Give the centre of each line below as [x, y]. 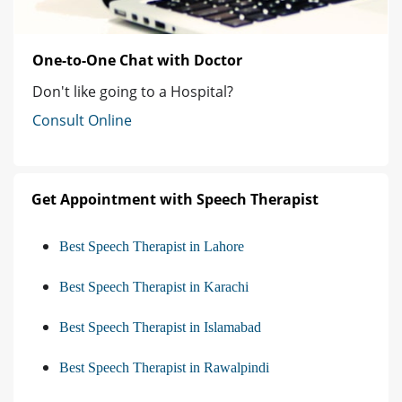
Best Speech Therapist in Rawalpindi [164, 367]
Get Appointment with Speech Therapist [175, 199]
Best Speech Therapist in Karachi [154, 286]
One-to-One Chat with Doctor [137, 60]
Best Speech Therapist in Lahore [152, 246]
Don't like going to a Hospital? [133, 91]
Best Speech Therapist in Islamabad [160, 327]
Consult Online [82, 120]
